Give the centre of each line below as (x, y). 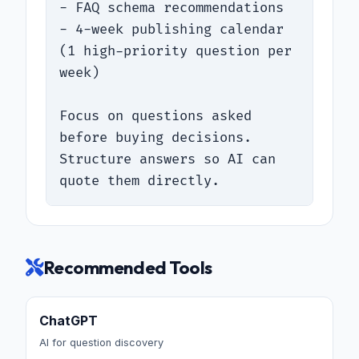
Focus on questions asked (155, 116)
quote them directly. (139, 181)
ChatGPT (69, 320)
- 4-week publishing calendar (171, 29)
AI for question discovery (101, 342)
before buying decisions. (155, 137)
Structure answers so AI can (167, 159)
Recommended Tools (127, 267)
